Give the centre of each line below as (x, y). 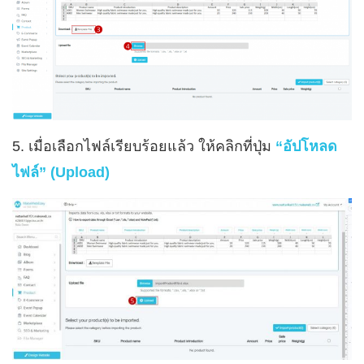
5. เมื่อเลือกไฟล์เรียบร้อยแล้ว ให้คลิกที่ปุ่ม (144, 147)
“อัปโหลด (306, 147)
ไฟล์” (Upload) (61, 173)
